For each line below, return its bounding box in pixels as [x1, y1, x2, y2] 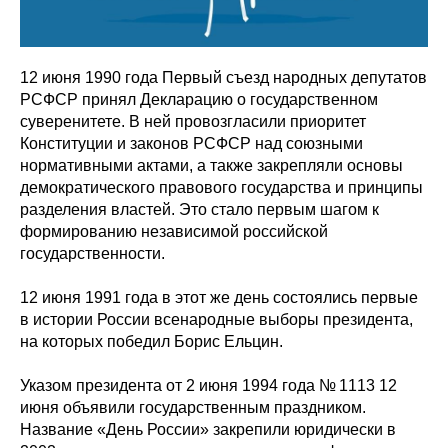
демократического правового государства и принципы [20, 179, 423, 196]
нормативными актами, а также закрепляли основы [20, 157, 403, 174]
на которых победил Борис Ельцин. [20, 333, 283, 350]
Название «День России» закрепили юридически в [20, 421, 396, 438]
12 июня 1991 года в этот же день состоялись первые [20, 289, 418, 306]
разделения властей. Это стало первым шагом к [20, 201, 379, 218]
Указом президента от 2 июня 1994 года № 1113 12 [20, 377, 397, 394]
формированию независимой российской [20, 223, 328, 240]
